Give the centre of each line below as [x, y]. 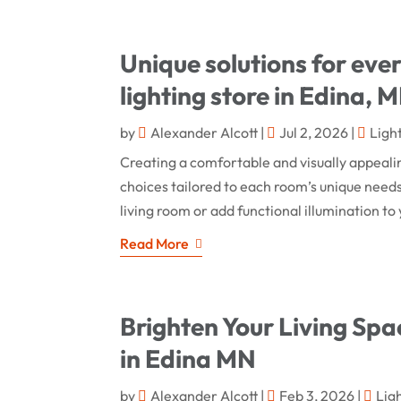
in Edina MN [188, 358]
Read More [155, 243]
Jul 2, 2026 [314, 132]
